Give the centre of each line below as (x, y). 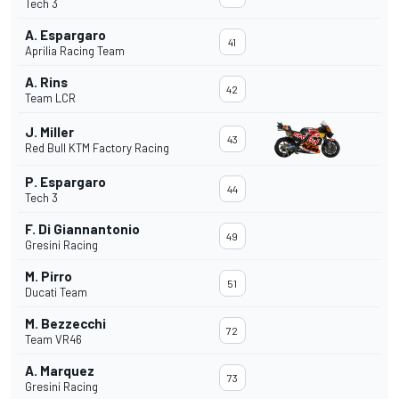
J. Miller (49, 132)
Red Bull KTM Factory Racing (97, 148)
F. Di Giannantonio (82, 229)
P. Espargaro (65, 182)
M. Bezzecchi (65, 324)
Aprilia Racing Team (75, 51)
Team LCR (50, 98)
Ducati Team (56, 293)
